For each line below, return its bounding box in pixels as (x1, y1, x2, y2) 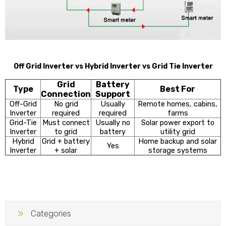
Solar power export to (141, 118, 214, 127)
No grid (53, 99, 78, 108)
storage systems (148, 145, 207, 155)
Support (95, 89, 130, 99)
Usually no (95, 118, 130, 127)
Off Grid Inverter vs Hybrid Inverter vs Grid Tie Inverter (13, 62, 213, 71)
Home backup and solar (138, 136, 217, 146)
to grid (54, 127, 77, 136)
